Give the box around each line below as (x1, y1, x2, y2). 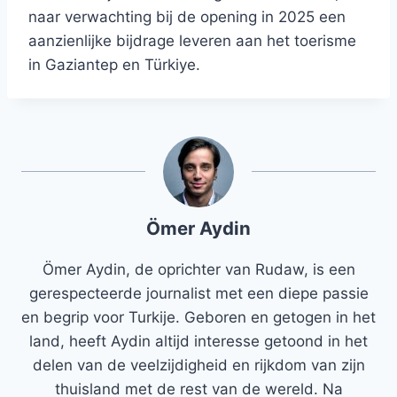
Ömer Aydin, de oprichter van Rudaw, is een (42, 261, 355, 279)
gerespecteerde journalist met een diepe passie (28, 284, 369, 303)
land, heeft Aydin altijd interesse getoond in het (29, 332, 368, 351)
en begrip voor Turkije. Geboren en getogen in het (21, 308, 376, 327)
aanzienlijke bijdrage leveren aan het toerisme (28, 32, 356, 51)
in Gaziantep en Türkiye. (28, 56, 200, 74)
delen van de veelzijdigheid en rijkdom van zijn (32, 356, 365, 375)
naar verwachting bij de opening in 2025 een (28, 8, 346, 27)
